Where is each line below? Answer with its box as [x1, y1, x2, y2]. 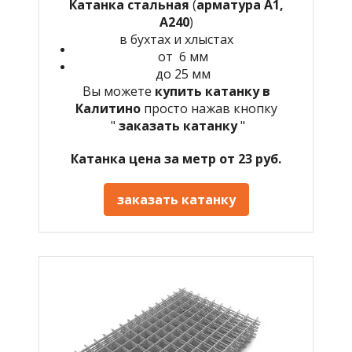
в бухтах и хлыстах [119, 30, 233, 48]
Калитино [75, 99, 144, 117]
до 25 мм [156, 64, 211, 82]
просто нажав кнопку [143, 99, 277, 117]
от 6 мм [158, 47, 208, 65]
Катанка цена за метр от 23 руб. [71, 149, 281, 167]
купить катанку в [154, 82, 270, 100]
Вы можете [82, 82, 155, 100]
